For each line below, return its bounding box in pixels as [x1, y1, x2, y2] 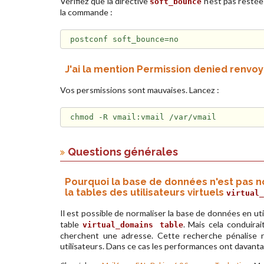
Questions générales [68, 145, 178, 158]
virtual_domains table [82, 220, 183, 229]
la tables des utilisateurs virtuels [65, 186, 226, 198]
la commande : [60, 7, 113, 18]
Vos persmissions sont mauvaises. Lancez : [60, 85, 219, 95]
